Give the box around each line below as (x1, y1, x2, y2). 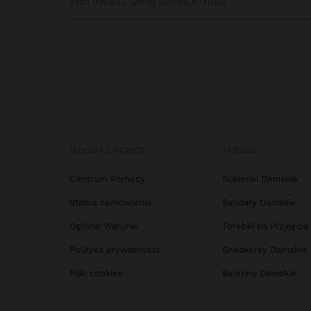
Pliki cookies (69, 268, 123, 278)
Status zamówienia (69, 197, 151, 208)
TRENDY (222, 145, 258, 155)
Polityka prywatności (69, 244, 159, 255)
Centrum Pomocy (69, 174, 145, 184)
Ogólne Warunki (69, 221, 138, 231)
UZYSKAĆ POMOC (69, 145, 147, 155)
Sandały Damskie (222, 197, 296, 208)
